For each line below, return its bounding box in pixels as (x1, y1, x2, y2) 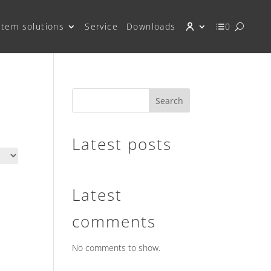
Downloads (126, 21, 176, 32)
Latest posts (72, 133, 172, 155)
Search (155, 94, 183, 106)
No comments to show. (72, 242, 161, 253)
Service (85, 21, 118, 32)
